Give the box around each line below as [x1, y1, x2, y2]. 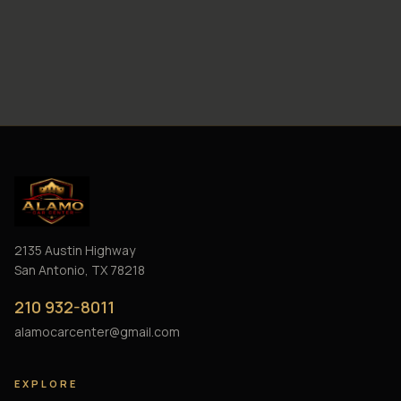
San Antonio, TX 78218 [14, 261, 145, 279]
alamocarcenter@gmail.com [14, 323, 180, 341]
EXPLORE [14, 377, 79, 391]
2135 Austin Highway [14, 242, 135, 260]
